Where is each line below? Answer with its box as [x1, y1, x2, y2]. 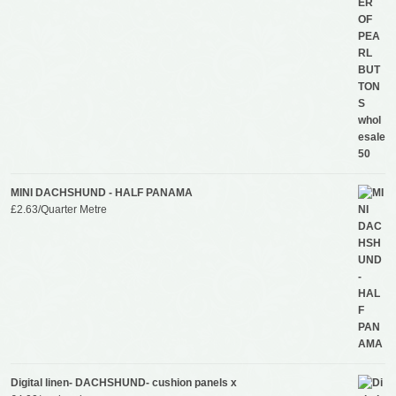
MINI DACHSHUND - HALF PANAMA [10, 186, 193, 199]
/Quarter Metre [37, 202, 107, 216]
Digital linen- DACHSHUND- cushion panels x [10, 376, 237, 389]
